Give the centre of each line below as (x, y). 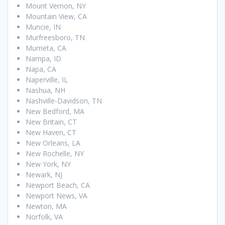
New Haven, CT (51, 133)
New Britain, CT (51, 122)
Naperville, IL (47, 80)
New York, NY (48, 164)
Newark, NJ (44, 175)
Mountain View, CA (56, 17)
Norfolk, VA (44, 217)
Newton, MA (46, 206)
